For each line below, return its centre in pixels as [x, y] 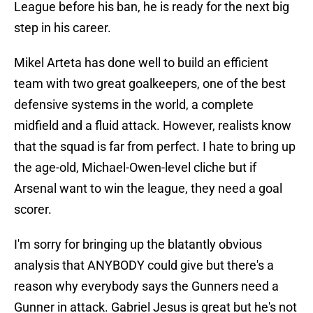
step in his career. [63, 28]
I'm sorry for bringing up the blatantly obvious [138, 245]
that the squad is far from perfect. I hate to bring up [155, 147]
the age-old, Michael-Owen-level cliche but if [135, 168]
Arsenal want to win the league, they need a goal [148, 189]
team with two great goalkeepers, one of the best [150, 84]
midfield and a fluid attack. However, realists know [153, 126]
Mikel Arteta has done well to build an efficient [141, 63]
